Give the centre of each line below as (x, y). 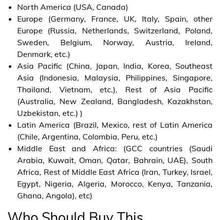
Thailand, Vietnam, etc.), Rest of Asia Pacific (115, 89)
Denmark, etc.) (44, 54)
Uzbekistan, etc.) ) (50, 113)
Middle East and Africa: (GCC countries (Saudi (115, 148)
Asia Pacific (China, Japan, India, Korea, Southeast (115, 66)
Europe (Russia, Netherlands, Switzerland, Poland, (115, 30)
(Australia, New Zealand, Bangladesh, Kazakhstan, (115, 101)
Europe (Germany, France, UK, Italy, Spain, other (115, 18)
